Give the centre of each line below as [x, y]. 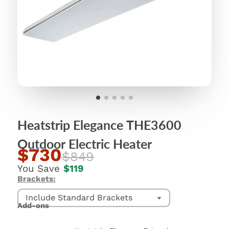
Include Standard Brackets [79, 197]
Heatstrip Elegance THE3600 [99, 124]
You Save [38, 168]
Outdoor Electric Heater [84, 143]
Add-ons [33, 206]
